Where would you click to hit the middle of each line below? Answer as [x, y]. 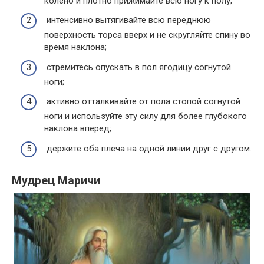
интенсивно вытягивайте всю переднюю [128, 20]
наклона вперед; [78, 129]
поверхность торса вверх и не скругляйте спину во [147, 35]
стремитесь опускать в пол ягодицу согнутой [138, 67]
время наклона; [75, 47]
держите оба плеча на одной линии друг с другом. [148, 148]
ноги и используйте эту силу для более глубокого [146, 116]
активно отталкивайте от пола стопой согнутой [142, 102]
